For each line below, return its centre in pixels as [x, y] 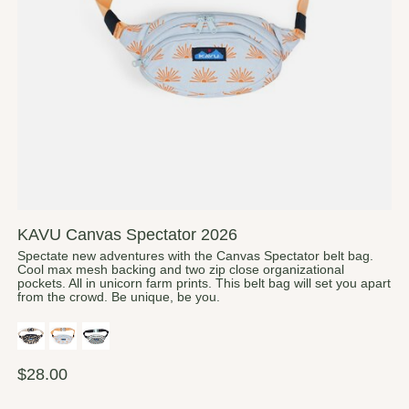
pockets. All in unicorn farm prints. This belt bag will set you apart [204, 284]
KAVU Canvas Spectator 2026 [127, 235]
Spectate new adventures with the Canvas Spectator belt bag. [195, 257]
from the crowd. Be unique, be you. [118, 298]
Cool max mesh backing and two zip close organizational [180, 270]
